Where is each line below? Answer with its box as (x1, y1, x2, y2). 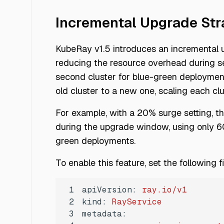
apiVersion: (82, 184, 137, 195)
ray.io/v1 (142, 184, 187, 195)
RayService (112, 196, 162, 207)
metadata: (82, 208, 127, 219)
